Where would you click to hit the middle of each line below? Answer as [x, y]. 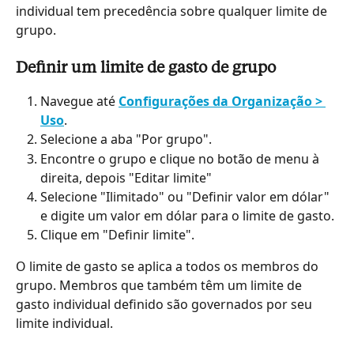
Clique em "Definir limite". [117, 234]
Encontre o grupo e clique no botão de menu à [181, 158]
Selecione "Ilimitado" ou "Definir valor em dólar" [186, 196]
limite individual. [64, 324]
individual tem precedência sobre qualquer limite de [173, 11]
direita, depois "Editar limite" [126, 177]
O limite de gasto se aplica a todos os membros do [169, 267]
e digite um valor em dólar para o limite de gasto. [187, 215]
